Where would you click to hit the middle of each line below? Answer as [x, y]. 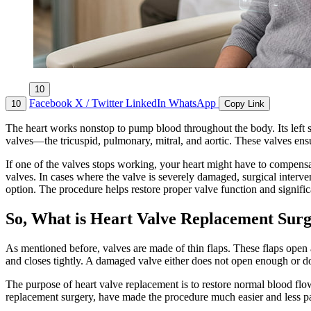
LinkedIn [147, 103]
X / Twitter [100, 103]
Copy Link [244, 103]
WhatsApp [194, 103]
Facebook [52, 103]
